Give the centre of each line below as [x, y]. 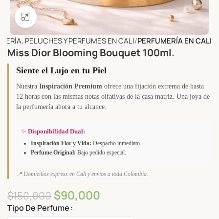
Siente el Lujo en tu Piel [61, 70]
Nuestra [28, 86]
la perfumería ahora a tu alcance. [61, 107]
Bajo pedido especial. [101, 152]
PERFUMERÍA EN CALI [174, 41]
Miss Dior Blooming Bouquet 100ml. [91, 52]
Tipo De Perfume [38, 208]
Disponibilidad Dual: [56, 131]
